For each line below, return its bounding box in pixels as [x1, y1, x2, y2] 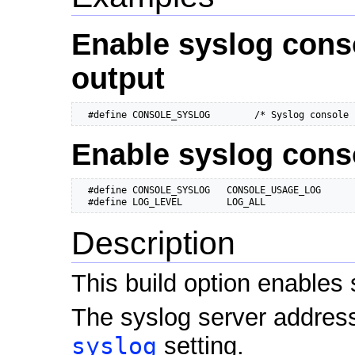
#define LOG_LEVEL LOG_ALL [77, 196, 266, 208]
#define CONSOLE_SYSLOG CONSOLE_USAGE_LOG [77, 184, 322, 197]
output [71, 62, 165, 96]
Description [71, 225, 235, 262]
